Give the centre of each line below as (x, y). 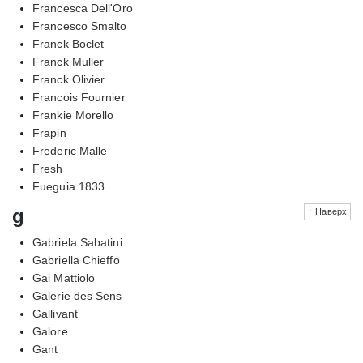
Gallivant (55, 313)
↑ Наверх (327, 211)
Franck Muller (68, 61)
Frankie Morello (73, 115)
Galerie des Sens (77, 295)
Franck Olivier (69, 79)
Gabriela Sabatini (77, 242)
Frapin (49, 132)
